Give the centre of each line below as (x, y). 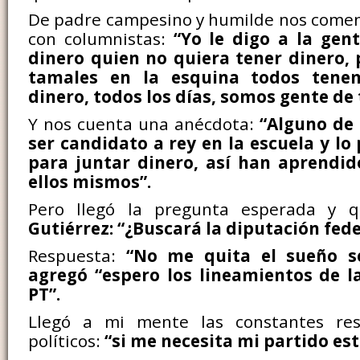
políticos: (66, 341)
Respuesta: (77, 256)
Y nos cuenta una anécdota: (144, 124)
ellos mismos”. (90, 182)
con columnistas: (101, 39)
